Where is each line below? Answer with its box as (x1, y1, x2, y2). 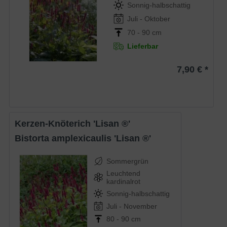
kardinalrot (106, 177, 141, 185)
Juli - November (106, 202, 158, 210)
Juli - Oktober (127, 15, 171, 23)
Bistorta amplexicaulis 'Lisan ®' (21, 133, 152, 143)
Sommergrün (106, 157, 149, 165)
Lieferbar (127, 42, 159, 51)
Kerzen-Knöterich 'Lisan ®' (21, 118, 131, 129)
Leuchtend (106, 169, 141, 177)
